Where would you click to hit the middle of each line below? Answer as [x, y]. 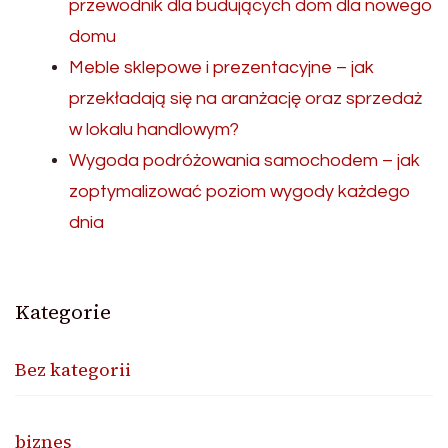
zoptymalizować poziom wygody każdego [240, 192]
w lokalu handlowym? [154, 130]
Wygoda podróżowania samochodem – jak [244, 161]
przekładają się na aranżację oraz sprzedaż [245, 99]
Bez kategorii [73, 370]
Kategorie [63, 312]
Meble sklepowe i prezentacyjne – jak [221, 68]
